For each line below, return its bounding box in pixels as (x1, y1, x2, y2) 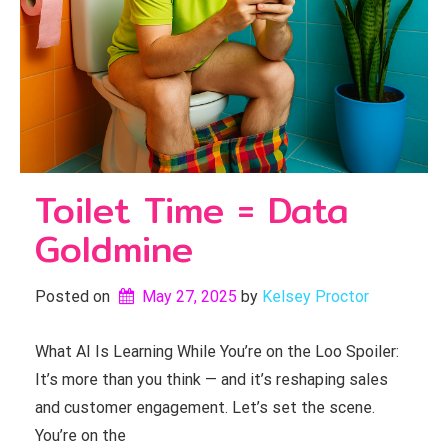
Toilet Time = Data (35, 182, 349, 238)
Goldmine (35, 221, 193, 277)
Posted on (35, 287, 114, 306)
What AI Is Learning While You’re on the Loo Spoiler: (35, 342, 399, 361)
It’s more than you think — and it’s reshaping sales (35, 370, 388, 389)
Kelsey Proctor (261, 287, 369, 306)
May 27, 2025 (141, 287, 237, 306)
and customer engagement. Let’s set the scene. (35, 398, 375, 417)
